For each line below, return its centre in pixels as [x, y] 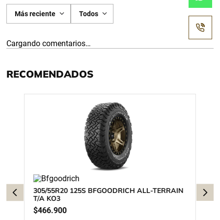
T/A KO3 [47, 198]
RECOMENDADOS [50, 74]
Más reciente [35, 14]
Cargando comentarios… [49, 43]
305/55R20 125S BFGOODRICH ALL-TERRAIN [109, 191]
